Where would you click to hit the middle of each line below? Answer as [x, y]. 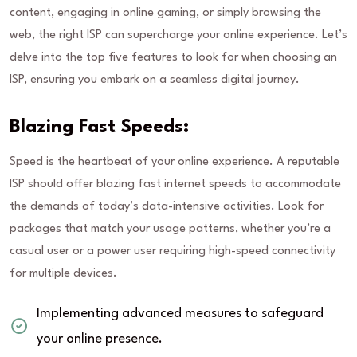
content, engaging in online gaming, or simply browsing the [165, 14]
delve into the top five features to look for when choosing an [173, 58]
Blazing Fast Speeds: [99, 128]
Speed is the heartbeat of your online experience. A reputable [175, 163]
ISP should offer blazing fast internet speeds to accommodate [175, 185]
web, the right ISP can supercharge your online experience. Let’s [178, 36]
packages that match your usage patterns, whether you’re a [170, 229]
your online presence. [100, 339]
